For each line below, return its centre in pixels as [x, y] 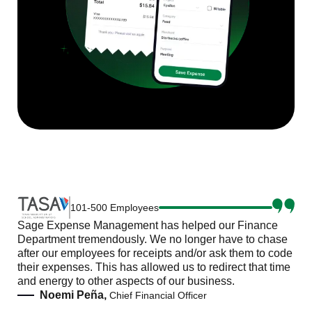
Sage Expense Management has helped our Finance [148, 225]
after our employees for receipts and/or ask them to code [155, 253]
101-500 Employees [114, 207]
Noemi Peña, [73, 295]
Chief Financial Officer [157, 295]
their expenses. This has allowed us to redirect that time [154, 267]
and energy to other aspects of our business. [126, 281]
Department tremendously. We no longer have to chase [153, 239]
